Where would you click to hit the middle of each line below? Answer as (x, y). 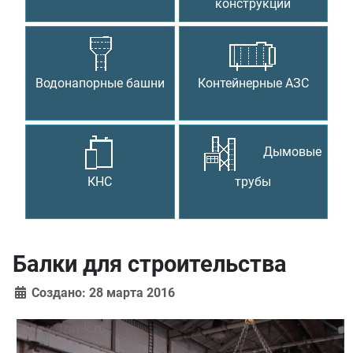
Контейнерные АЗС (253, 84)
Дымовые (293, 152)
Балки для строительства (150, 264)
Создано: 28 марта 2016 (103, 293)
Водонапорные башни (100, 84)
